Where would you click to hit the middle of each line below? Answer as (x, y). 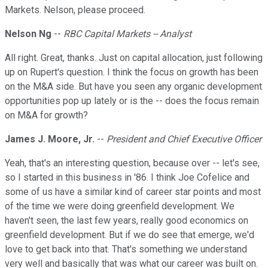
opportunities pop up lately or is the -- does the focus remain (132, 101)
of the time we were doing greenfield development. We (120, 206)
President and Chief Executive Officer (184, 139)
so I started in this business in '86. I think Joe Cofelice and (127, 178)
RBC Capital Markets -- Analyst (127, 34)
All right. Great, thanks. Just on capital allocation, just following (134, 58)
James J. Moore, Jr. (50, 139)
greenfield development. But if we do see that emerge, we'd (130, 235)
